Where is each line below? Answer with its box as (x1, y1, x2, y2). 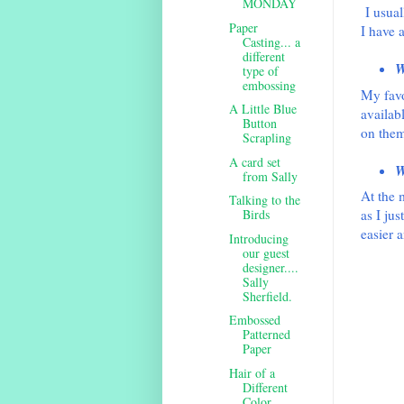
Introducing (229, 229, 289, 247)
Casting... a (243, 32, 301, 50)
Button (243, 115, 278, 133)
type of (243, 61, 280, 79)
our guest (243, 243, 290, 262)
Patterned (243, 326, 291, 344)
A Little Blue (229, 100, 298, 118)
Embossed (229, 311, 281, 329)
